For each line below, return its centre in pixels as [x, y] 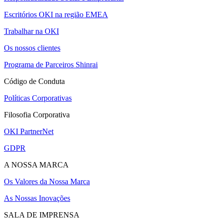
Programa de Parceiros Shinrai [51, 64]
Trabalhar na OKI [31, 31]
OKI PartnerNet [29, 131]
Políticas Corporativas [38, 98]
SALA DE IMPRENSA [42, 215]
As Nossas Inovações [37, 198]
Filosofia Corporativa [37, 114]
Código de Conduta [34, 81]
